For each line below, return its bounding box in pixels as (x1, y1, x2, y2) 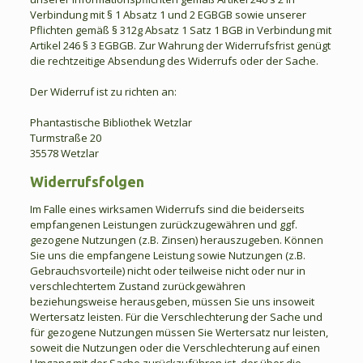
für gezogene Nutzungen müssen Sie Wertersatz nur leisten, (29, 324, 328, 340)
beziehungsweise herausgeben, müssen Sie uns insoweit (29, 293, 314, 309)
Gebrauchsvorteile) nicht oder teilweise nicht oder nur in (29, 263, 305, 278)
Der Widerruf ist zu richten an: (29, 83, 177, 99)
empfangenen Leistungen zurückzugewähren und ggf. (29, 216, 297, 232)
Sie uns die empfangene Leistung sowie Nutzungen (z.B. (29, 247, 305, 263)
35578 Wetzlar (29, 145, 99, 160)
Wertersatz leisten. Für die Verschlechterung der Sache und (29, 309, 322, 324)
